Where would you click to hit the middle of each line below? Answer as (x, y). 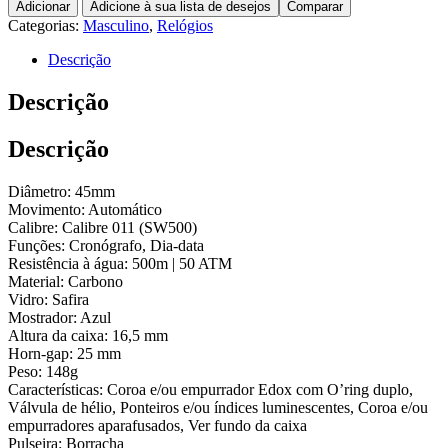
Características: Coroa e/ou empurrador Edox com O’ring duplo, (210, 389)
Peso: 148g (43, 371)
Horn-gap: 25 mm (64, 353)
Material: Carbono (65, 281)
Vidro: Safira (48, 299)
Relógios (185, 25)
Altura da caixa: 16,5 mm (88, 335)
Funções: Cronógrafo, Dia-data (106, 245)
